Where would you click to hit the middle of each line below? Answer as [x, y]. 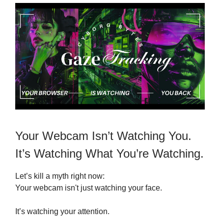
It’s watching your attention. [62, 212]
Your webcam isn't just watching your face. [89, 188]
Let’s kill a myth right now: [60, 176]
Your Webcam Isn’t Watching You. [103, 136]
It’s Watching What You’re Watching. [110, 154]
